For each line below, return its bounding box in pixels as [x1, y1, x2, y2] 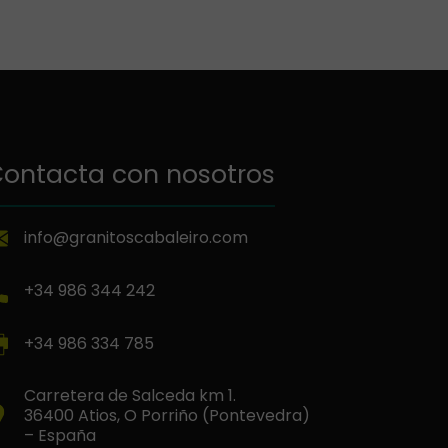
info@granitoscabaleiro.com [24, 226, 249, 250]
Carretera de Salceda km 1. [24, 383, 237, 407]
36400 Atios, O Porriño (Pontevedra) [24, 403, 311, 427]
